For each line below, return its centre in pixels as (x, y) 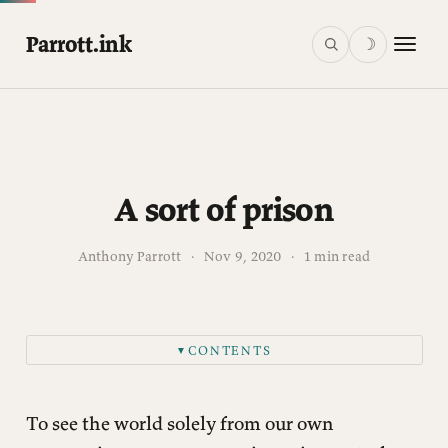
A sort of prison (224, 209)
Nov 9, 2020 (242, 256)
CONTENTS (230, 350)
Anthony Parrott (129, 256)
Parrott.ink (78, 44)
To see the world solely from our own (179, 422)
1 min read (335, 256)
